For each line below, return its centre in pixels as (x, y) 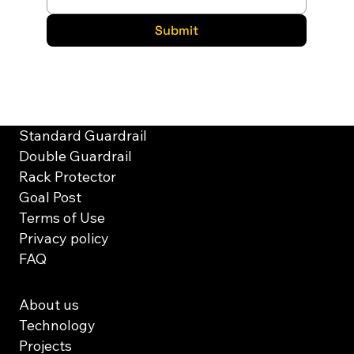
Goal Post (50, 198)
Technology (57, 326)
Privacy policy (64, 239)
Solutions (50, 115)
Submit (176, 30)
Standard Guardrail (83, 136)
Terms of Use (62, 218)
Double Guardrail (75, 156)
